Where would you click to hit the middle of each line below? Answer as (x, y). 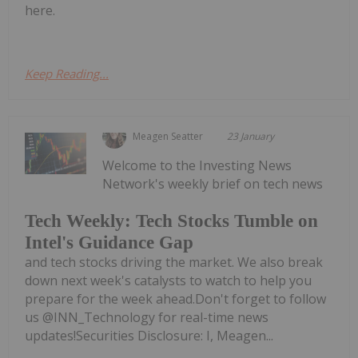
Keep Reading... (67, 74)
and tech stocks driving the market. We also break (174, 262)
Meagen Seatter (168, 137)
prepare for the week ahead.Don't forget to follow (175, 298)
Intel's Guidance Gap (109, 242)
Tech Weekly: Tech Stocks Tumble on (171, 221)
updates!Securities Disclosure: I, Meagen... (149, 335)
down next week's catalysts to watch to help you (168, 280)
